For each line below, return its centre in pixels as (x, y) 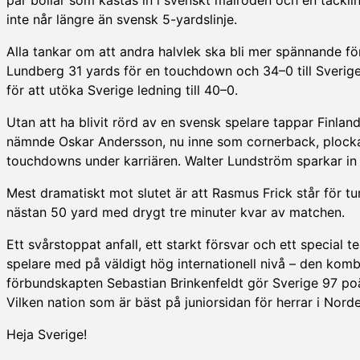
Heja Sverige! (47, 334)
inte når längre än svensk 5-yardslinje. (122, 19)
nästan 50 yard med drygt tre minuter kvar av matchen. (176, 212)
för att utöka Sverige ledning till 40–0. (122, 90)
